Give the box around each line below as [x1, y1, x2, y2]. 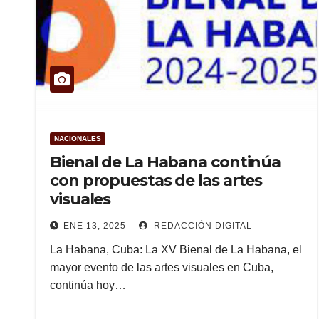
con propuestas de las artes [50, 171, 263, 190]
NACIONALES [54, 135, 101, 142]
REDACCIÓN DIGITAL [151, 221, 252, 231]
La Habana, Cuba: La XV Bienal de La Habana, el [50, 244, 302, 256]
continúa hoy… [50, 279, 126, 291]
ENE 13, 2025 [63, 221, 126, 231]
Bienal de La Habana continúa [50, 152, 281, 172]
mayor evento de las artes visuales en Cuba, [50, 261, 273, 273]
